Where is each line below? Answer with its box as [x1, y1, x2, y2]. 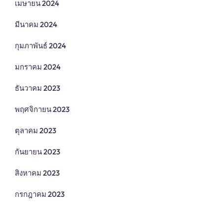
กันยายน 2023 [15, 147, 60, 157]
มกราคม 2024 [15, 62, 61, 72]
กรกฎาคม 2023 [15, 189, 65, 199]
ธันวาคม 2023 [15, 83, 60, 93]
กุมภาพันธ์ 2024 [15, 41, 66, 51]
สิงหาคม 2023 [15, 168, 60, 178]
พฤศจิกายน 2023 [15, 105, 70, 114]
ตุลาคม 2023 [15, 126, 56, 136]
